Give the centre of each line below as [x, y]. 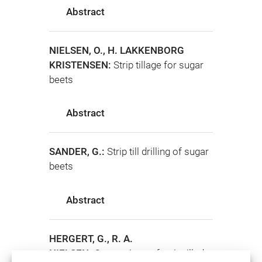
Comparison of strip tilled [149, 253]
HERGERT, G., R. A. [91, 238]
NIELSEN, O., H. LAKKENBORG [117, 50]
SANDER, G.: [78, 152]
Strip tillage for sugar [158, 65]
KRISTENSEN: [81, 65]
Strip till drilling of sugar [158, 152]
